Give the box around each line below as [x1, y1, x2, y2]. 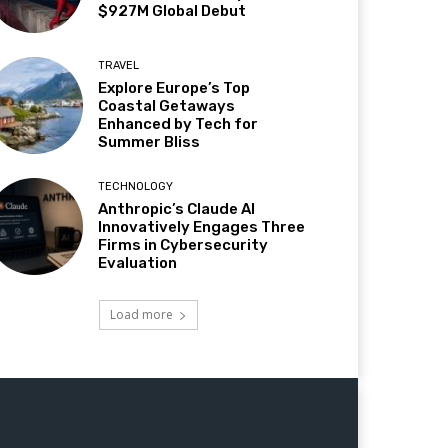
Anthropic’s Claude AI [98, 199, 256, 218]
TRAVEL [98, 58, 140, 72]
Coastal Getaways [98, 96, 236, 115]
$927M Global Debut [98, 2, 247, 21]
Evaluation [98, 253, 178, 272]
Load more [109, 305, 173, 323]
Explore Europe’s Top [98, 78, 251, 97]
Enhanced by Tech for [98, 114, 259, 133]
